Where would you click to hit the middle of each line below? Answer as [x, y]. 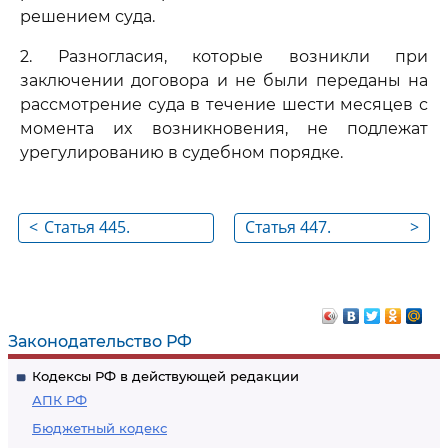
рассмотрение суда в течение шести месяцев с [224, 104]
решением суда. [87, 16]
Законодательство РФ [100, 341]
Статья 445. [87, 227]
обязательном [100, 305]
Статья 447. [288, 227]
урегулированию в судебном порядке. [181, 152]
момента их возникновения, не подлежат [224, 128]
